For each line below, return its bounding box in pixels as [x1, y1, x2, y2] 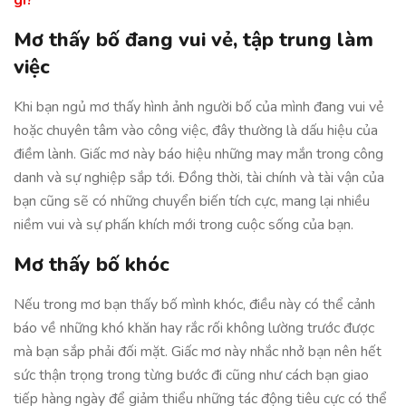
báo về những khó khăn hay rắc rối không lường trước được [14, 318, 374, 338]
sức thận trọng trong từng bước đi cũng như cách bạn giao [14, 365, 369, 385]
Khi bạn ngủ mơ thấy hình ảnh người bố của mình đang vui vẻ [14, 97, 384, 117]
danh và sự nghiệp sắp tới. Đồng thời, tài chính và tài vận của [14, 168, 384, 188]
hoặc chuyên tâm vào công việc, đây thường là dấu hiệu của [14, 121, 378, 140]
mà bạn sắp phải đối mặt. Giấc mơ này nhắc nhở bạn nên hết [14, 342, 382, 362]
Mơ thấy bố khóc [14, 251, 169, 278]
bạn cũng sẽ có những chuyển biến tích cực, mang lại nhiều [14, 191, 370, 211]
